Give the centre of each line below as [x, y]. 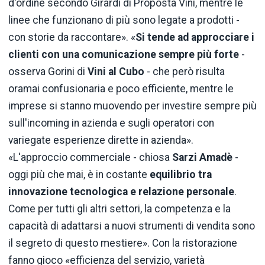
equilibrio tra [181, 175]
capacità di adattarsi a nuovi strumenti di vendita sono [132, 226]
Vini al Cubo [116, 72]
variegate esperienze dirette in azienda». [101, 140]
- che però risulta [185, 72]
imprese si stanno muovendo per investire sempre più [132, 106]
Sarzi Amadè [202, 158]
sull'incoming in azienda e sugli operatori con [111, 123]
